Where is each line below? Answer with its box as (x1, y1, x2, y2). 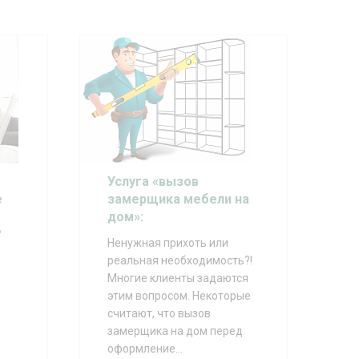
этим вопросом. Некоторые (107, 289, 251, 303)
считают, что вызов (107, 307, 211, 321)
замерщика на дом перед (107, 325, 243, 338)
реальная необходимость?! (107, 254, 252, 268)
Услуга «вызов (107, 174, 199, 190)
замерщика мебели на (107, 192, 249, 208)
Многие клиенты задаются (107, 272, 248, 285)
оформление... (107, 342, 183, 356)
